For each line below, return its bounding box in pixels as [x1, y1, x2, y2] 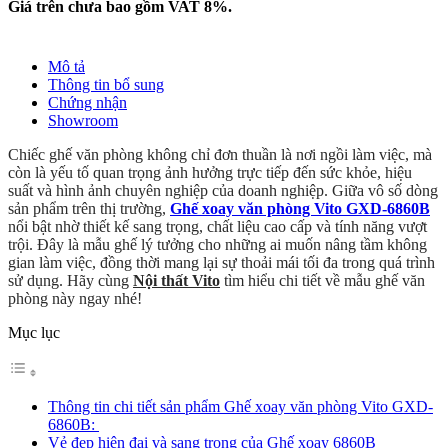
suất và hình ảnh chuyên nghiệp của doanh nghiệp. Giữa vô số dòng [8, 181, 438, 199]
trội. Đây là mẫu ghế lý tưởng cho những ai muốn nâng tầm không [8, 235, 427, 253]
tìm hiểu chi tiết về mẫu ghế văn [220, 271, 425, 289]
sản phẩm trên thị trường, [8, 199, 170, 217]
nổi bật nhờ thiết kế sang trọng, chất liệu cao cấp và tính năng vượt [8, 217, 427, 235]
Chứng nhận [48, 93, 127, 111]
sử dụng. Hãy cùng [8, 271, 133, 289]
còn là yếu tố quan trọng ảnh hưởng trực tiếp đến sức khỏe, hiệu [8, 163, 412, 181]
